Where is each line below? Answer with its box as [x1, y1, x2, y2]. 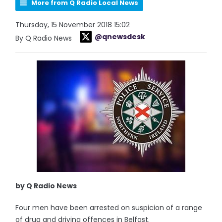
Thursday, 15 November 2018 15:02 [15, 20, 130, 30]
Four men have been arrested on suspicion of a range [15, 203, 203, 213]
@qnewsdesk [95, 32, 146, 42]
